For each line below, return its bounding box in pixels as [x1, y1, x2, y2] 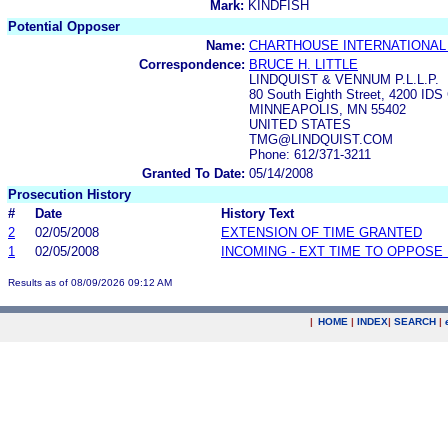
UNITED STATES [249, 116, 351, 132]
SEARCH [394, 316, 436, 327]
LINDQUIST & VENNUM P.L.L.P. [249, 71, 439, 87]
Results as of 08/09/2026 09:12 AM [8, 276, 172, 288]
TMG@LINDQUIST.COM [249, 131, 393, 147]
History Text [221, 205, 294, 221]
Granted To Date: [142, 165, 245, 181]
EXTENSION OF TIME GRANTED [221, 224, 422, 240]
